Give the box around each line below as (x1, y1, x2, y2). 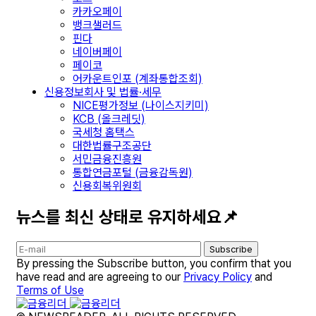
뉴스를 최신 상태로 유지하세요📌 (16, 206, 238, 227)
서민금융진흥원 (73, 152, 142, 166)
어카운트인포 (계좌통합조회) (73, 71, 202, 85)
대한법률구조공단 (73, 138, 152, 152)
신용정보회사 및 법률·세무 (44, 85, 162, 99)
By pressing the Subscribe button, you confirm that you (16, 256, 291, 270)
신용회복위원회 (73, 178, 142, 193)
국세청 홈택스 (73, 125, 135, 139)
